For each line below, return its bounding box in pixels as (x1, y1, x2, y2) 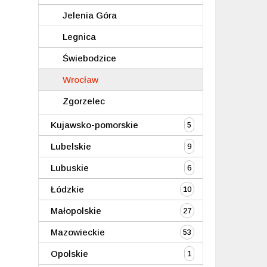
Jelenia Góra (62, 10, 117, 20)
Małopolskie (50, 206, 101, 216)
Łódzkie (50, 184, 84, 194)
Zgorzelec (62, 96, 105, 106)
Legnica (62, 32, 96, 42)
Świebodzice (62, 53, 116, 63)
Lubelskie (50, 141, 91, 151)
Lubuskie (50, 163, 89, 173)
